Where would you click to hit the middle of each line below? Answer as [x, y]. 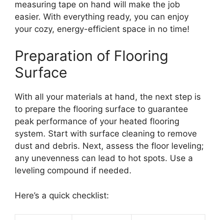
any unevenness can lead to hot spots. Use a [104, 158]
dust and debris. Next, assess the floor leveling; [109, 146]
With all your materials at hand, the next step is [108, 97]
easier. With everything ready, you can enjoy [102, 16]
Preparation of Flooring [92, 56]
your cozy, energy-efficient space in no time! [102, 29]
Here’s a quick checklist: [62, 195]
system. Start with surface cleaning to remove [106, 134]
